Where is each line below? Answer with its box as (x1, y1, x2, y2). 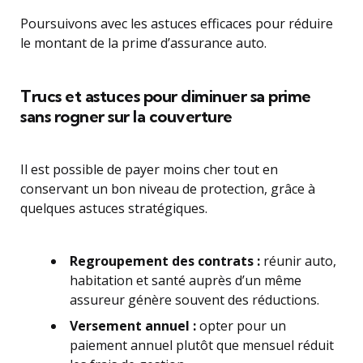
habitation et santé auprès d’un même (70, 271, 301, 289)
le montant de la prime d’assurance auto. (20, 34, 267, 52)
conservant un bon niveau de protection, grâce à (20, 180, 315, 198)
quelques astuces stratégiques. (20, 199, 207, 217)
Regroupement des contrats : (70, 252, 260, 270)
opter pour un (196, 317, 286, 335)
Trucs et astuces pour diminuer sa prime (20, 86, 311, 106)
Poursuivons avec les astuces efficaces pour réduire (20, 15, 333, 32)
